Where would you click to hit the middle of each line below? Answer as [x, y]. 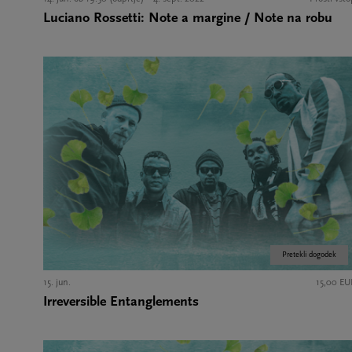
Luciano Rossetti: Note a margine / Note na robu [188, 19]
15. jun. [57, 282]
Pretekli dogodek [309, 255]
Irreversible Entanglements [121, 302]
